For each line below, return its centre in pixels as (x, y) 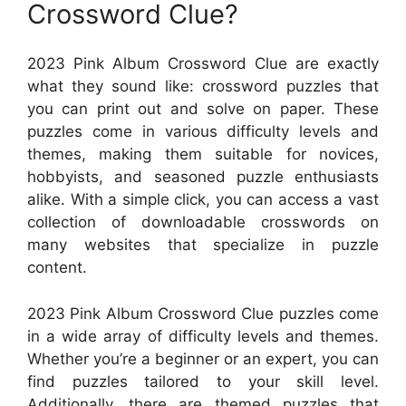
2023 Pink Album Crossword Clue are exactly (203, 63)
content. (57, 267)
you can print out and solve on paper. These (203, 109)
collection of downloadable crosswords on (203, 222)
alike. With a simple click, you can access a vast (203, 199)
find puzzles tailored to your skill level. (203, 381)
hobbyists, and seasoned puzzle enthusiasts (203, 177)
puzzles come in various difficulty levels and (203, 131)
